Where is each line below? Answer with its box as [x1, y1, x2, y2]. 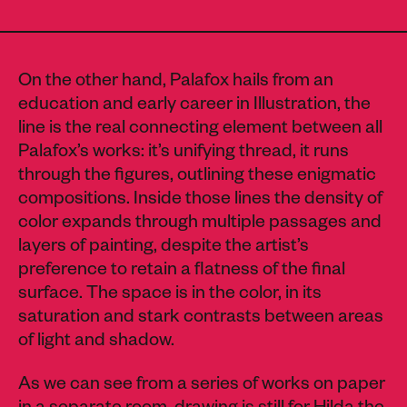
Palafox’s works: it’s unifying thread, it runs [18, 143, 349, 164]
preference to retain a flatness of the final [18, 261, 345, 282]
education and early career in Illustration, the [18, 95, 371, 116]
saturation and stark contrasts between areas [18, 308, 383, 329]
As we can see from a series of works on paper [18, 375, 385, 396]
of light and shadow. [18, 332, 178, 352]
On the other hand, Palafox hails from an [18, 72, 333, 93]
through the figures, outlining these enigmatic [18, 166, 376, 187]
